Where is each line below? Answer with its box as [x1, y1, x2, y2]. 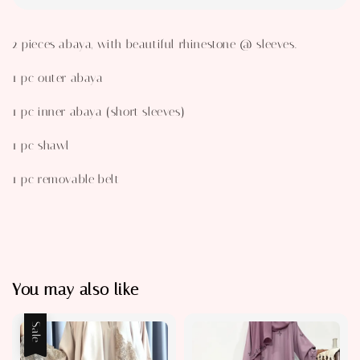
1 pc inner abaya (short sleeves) [12, 104, 186, 119]
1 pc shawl [12, 137, 70, 153]
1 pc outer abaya [12, 70, 104, 85]
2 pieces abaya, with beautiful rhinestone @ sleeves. [12, 36, 297, 51]
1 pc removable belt [12, 171, 120, 186]
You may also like [12, 280, 139, 300]
